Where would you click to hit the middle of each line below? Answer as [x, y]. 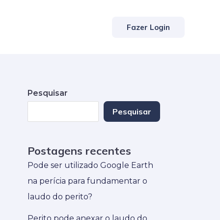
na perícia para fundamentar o [87, 181]
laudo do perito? [60, 197]
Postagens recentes [79, 151]
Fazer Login [148, 27]
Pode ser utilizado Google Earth [90, 165]
